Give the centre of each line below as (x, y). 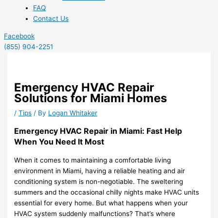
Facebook (19, 36)
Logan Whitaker (73, 113)
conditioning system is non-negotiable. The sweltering (99, 182)
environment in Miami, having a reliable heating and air (100, 171)
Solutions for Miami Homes (91, 98)
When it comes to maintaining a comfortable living (93, 160)
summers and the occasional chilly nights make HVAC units (107, 192)
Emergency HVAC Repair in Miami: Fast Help (98, 131)
